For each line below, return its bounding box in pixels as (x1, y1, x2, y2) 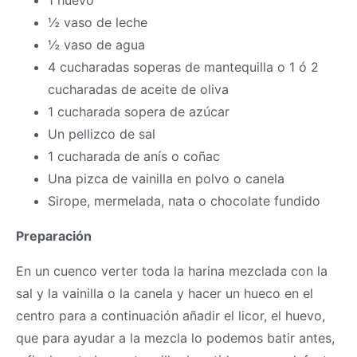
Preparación (16, 228, 92, 245)
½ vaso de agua (48, 37, 145, 53)
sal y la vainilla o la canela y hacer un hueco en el (16, 285, 313, 302)
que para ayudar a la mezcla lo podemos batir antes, (16, 330, 335, 347)
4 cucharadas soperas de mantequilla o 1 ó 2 (48, 59, 319, 76)
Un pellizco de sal (48, 126, 155, 143)
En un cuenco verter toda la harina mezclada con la (16, 263, 328, 280)
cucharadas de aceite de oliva (48, 81, 229, 98)
